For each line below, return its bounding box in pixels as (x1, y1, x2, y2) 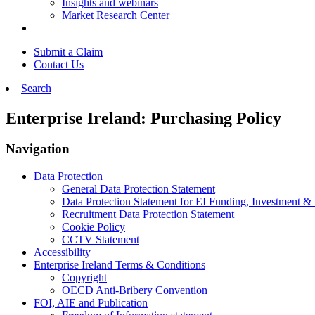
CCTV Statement (62, 233, 139, 246)
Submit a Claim (34, 45, 103, 58)
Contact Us (34, 58, 84, 70)
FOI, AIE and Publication (34, 297, 148, 309)
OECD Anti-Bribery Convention (62, 284, 207, 297)
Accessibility (34, 246, 91, 259)
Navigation (6, 141, 70, 157)
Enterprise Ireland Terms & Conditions (34, 259, 205, 271)
